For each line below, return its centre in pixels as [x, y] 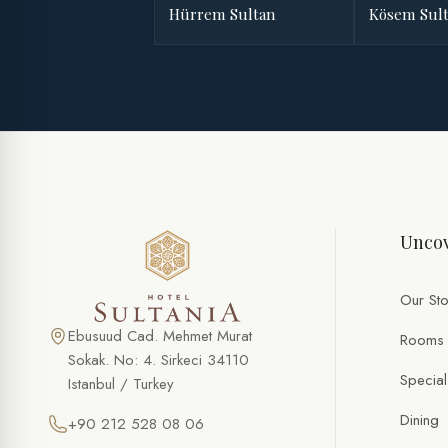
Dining [419, 420]
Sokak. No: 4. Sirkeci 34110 [158, 360]
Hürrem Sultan [222, 14]
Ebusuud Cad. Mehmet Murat [160, 336]
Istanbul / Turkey [121, 384]
